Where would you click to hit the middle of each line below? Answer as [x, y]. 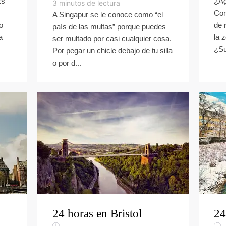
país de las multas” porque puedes [109, 26]
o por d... [67, 63]
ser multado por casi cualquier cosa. [112, 39]
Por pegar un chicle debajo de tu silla [112, 51]
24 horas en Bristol [97, 214]
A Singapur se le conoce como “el [108, 14]
